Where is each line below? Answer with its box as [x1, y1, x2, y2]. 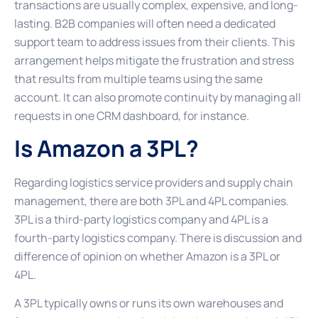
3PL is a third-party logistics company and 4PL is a [14, 211, 268, 227]
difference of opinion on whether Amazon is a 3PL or [14, 248, 280, 264]
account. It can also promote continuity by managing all [14, 89, 301, 105]
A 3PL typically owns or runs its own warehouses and [14, 295, 283, 312]
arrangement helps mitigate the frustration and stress [14, 52, 294, 68]
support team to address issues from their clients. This [14, 33, 295, 50]
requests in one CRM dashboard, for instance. [14, 107, 249, 124]
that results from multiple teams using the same [14, 70, 263, 87]
